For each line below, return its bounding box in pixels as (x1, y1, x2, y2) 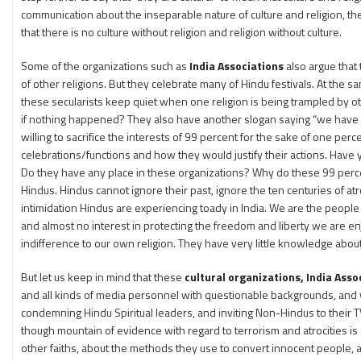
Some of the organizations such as (21, 57, 189, 74)
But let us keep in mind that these (21, 268, 185, 285)
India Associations (189, 57, 284, 74)
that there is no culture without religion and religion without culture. (21, 23, 342, 40)
